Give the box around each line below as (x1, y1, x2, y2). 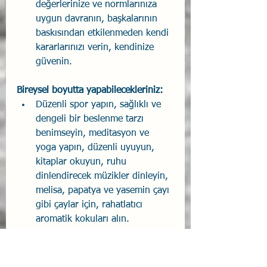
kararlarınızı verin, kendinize (36, 42, 157, 52)
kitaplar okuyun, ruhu (36, 157, 129, 167)
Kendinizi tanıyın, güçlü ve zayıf (36, 228, 170, 238)
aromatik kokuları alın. (36, 214, 129, 224)
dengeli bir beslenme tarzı (36, 114, 147, 124)
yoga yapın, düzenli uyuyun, (36, 142, 157, 153)
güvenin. (36, 57, 72, 67)
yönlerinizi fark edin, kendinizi (36, 243, 164, 253)
